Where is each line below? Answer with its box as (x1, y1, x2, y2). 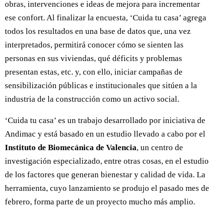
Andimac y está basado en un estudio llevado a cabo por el (5, 129, 205, 139)
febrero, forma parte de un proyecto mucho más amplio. (5, 197, 195, 206)
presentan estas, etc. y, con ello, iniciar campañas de (5, 67, 183, 77)
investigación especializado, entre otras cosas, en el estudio (5, 156, 209, 166)
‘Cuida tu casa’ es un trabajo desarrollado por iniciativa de (5, 115, 205, 125)
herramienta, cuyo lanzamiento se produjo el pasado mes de (5, 183, 209, 193)
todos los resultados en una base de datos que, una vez (5, 26, 191, 36)
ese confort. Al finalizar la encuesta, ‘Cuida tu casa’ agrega (5, 13, 206, 22)
